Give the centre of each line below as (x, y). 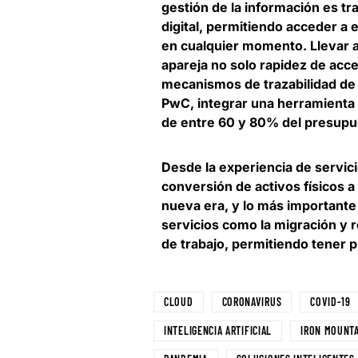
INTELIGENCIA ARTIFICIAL (218, 331)
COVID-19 (330, 302)
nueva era (193, 206)
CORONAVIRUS (252, 302)
